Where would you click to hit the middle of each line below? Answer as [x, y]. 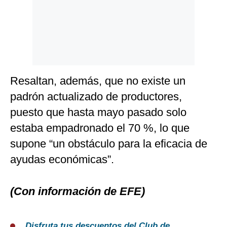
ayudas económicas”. [62, 160]
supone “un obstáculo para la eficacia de [109, 144]
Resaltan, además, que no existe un [98, 81]
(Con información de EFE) [78, 192]
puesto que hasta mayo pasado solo [98, 112]
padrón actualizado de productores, [96, 97]
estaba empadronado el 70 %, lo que [100, 128]
